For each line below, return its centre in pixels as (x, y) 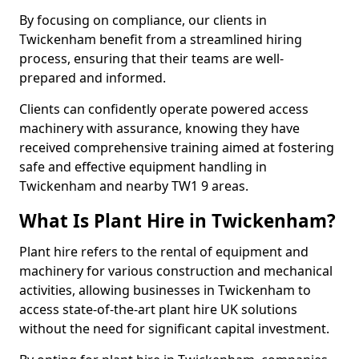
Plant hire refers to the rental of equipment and (164, 252)
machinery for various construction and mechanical (176, 271)
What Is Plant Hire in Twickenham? (177, 221)
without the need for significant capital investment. (174, 329)
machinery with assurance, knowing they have (159, 128)
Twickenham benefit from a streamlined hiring (161, 39)
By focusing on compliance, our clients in (143, 20)
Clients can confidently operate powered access (164, 109)
